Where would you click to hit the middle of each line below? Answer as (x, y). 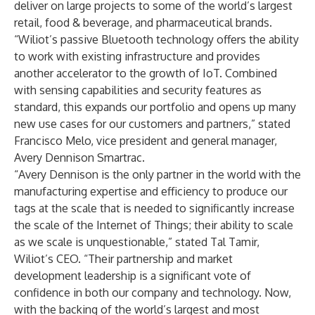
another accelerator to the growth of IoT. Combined (146, 73)
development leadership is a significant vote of (133, 276)
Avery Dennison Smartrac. (79, 157)
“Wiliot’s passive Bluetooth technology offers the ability (156, 39)
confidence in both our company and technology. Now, (153, 292)
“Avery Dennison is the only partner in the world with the (157, 174)
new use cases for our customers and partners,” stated (152, 124)
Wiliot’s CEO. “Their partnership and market (123, 259)
